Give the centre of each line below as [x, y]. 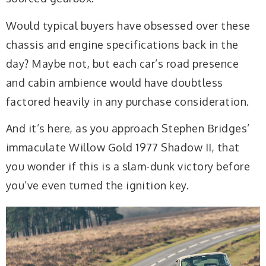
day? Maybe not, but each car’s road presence [123, 63]
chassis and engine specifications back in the [122, 44]
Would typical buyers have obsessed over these [128, 25]
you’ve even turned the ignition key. [98, 186]
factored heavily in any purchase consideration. [128, 101]
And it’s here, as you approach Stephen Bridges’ [128, 129]
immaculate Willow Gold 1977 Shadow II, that [123, 148]
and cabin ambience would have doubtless [115, 82]
